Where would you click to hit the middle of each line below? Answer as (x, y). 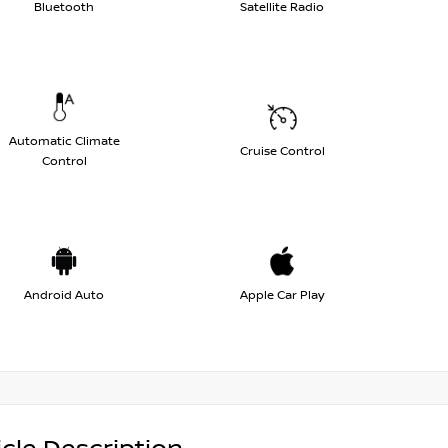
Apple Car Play (282, 295)
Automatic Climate (64, 141)
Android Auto (64, 295)
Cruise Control (282, 151)
